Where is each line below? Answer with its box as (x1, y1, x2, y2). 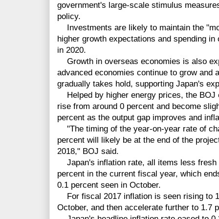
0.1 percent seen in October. (57, 180, 161, 190)
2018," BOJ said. (57, 147, 119, 156)
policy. (57, 12, 81, 22)
